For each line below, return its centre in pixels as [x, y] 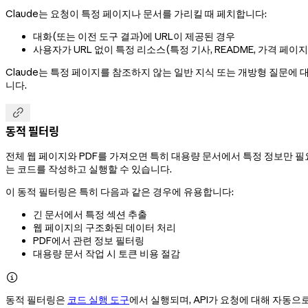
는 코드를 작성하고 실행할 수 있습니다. [89, 169]
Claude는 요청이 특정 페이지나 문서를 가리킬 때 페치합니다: [136, 14]
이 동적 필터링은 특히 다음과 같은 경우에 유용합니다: [120, 192]
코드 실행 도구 [98, 300]
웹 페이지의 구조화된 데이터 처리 [104, 228]
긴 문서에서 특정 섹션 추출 [90, 215]
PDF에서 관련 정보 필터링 [89, 241]
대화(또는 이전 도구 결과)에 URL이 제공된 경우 [134, 37]
